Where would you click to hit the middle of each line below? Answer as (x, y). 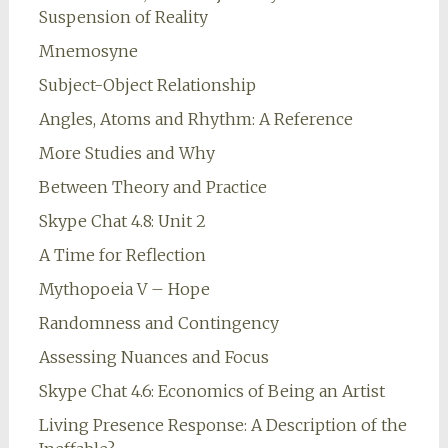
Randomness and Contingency (158, 323)
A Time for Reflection (122, 255)
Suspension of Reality (123, 17)
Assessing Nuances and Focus (153, 357)
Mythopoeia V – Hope (124, 289)
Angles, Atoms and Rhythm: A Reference (195, 119)
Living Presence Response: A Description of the (222, 425)
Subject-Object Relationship (147, 85)
